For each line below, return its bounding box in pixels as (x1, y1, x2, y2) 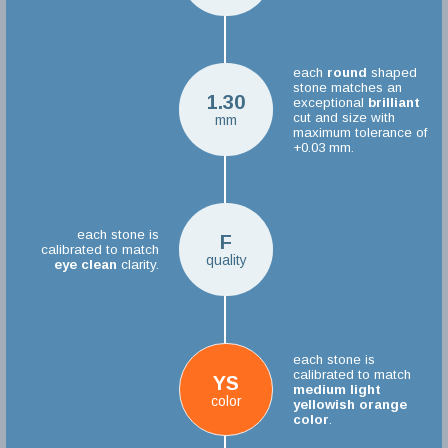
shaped (366, 64, 417, 80)
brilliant (367, 94, 420, 110)
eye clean (54, 256, 118, 272)
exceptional (292, 94, 368, 110)
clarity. (117, 256, 160, 272)
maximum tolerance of (292, 124, 427, 140)
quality (205, 252, 247, 269)
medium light (292, 381, 381, 397)
